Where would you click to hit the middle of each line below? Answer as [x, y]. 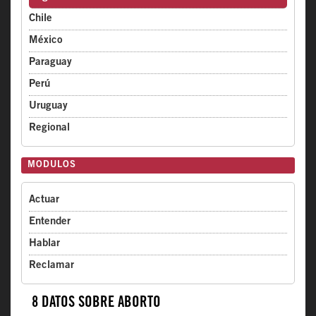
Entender [50, 222]
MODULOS [52, 165]
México [46, 41]
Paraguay [50, 62]
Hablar [44, 244]
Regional [49, 128]
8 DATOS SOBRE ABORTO [96, 304]
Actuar [44, 200]
